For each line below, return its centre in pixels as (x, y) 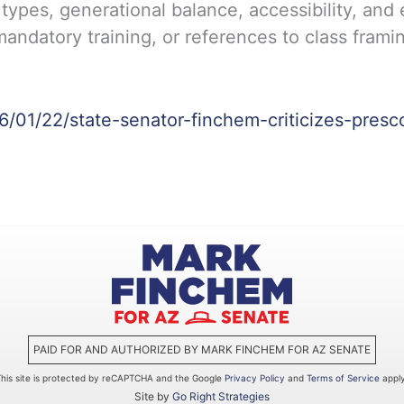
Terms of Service (343, 377)
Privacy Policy (255, 377)
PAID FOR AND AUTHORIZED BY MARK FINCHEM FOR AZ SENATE (202, 349)
